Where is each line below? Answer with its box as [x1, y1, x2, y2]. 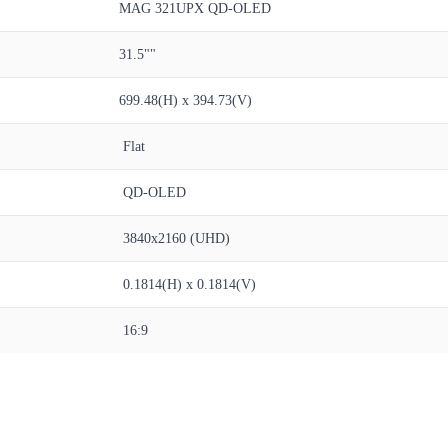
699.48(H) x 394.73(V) [115, 93, 256, 108]
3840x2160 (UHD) [115, 231, 230, 246]
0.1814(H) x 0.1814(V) [115, 277, 256, 292]
